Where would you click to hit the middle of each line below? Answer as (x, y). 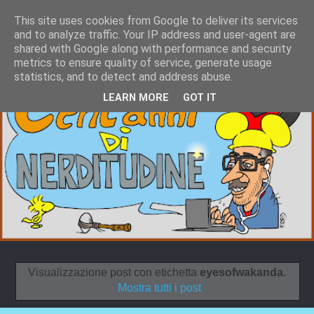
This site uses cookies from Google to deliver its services (156, 21)
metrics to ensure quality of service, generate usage (143, 63)
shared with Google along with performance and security (153, 49)
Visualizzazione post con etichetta (114, 273)
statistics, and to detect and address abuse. (123, 77)
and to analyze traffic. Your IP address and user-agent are (155, 35)
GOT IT (200, 98)
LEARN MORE (136, 98)
